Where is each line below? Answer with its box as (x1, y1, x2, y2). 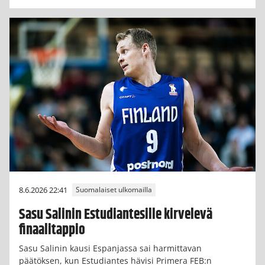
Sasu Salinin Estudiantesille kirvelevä (19, 203, 212, 225)
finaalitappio (19, 219, 85, 241)
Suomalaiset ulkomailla (76, 185, 152, 195)
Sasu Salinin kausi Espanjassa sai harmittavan (19, 243, 202, 254)
